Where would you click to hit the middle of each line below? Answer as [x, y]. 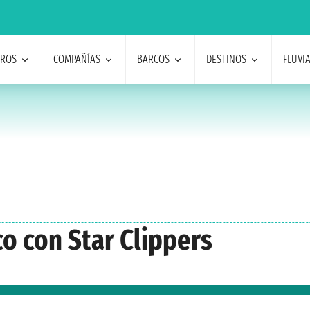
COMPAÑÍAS [76, 59]
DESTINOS [226, 59]
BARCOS [153, 59]
